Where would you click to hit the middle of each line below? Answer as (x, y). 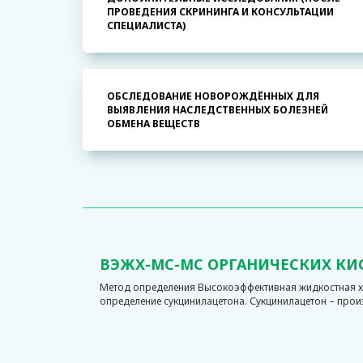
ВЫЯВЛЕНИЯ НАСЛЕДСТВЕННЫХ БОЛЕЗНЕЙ (218, 110)
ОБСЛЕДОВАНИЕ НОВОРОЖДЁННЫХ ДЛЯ (213, 96)
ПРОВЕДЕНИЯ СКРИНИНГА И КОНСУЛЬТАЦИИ (220, 12)
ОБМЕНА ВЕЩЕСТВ (154, 124)
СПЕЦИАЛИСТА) (146, 26)
